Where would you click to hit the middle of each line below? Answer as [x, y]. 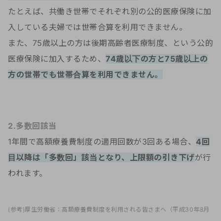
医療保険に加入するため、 [57, 59]
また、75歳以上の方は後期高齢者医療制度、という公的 [110, 43]
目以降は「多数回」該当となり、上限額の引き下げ [101, 158]
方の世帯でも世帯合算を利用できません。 [85, 75]
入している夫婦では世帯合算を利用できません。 [97, 27]
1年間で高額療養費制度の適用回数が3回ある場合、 [102, 142]
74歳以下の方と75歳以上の [157, 59]
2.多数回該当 [32, 126]
